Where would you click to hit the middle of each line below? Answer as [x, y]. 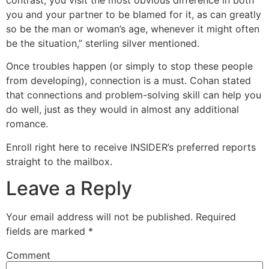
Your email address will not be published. [99, 216]
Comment [28, 255]
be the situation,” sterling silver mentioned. [103, 43]
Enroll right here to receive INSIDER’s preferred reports [131, 147]
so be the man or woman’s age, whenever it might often [133, 29]
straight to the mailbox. [59, 161]
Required [214, 216]
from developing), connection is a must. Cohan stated [128, 81]
